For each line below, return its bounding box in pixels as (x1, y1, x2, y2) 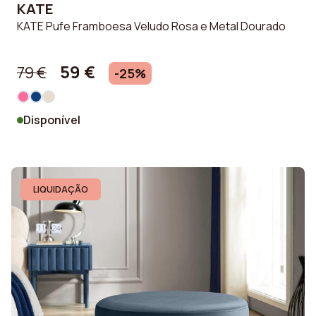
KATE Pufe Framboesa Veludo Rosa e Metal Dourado (17, 18, 286, 34)
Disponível (23, 112, 80, 128)
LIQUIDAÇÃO (32, 183, 88, 196)
